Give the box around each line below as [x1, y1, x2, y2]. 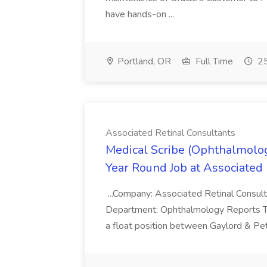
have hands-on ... [105, 8, 174, 21]
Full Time [193, 55, 233, 68]
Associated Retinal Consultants [105, 126, 235, 139]
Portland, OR [115, 55, 171, 68]
